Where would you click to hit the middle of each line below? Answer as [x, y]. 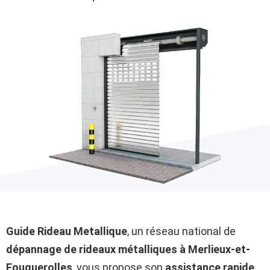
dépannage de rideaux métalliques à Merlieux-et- [128, 249]
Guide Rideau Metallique [67, 231]
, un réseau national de [181, 231]
